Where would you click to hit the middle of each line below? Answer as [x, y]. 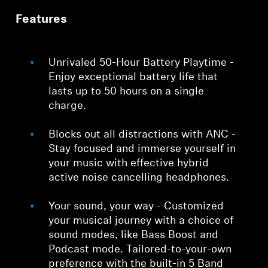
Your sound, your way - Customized [136, 207]
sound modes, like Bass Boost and [134, 236]
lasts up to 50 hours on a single [127, 92]
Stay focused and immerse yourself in [142, 150]
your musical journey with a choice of [141, 221]
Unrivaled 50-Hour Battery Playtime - [141, 63]
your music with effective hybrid [129, 164]
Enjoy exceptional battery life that [133, 78]
